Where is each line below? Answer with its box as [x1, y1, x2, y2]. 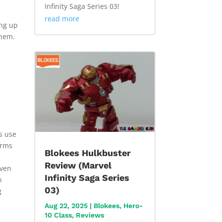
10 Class [44, 211, 72, 220]
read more [44, 14, 79, 24]
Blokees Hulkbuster [44, 148, 131, 159]
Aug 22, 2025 [44, 202, 88, 210]
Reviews [75, 211, 104, 220]
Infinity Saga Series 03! [44, 1, 119, 11]
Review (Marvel [44, 160, 111, 171]
